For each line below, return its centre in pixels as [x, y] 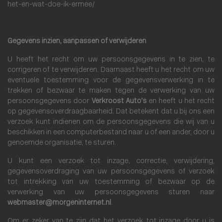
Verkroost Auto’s [119, 101]
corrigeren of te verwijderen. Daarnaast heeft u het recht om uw [111, 70]
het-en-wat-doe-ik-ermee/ [51, 5]
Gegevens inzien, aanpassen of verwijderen [77, 41]
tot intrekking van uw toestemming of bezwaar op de [111, 182]
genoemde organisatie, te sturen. [62, 143]
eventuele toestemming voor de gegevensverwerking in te [111, 81]
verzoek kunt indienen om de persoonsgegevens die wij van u [111, 122]
